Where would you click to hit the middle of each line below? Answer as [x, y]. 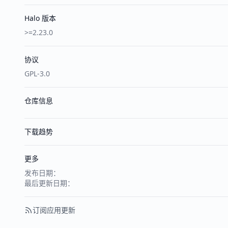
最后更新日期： [49, 183]
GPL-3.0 [37, 74]
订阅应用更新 [54, 210]
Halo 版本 [40, 18]
